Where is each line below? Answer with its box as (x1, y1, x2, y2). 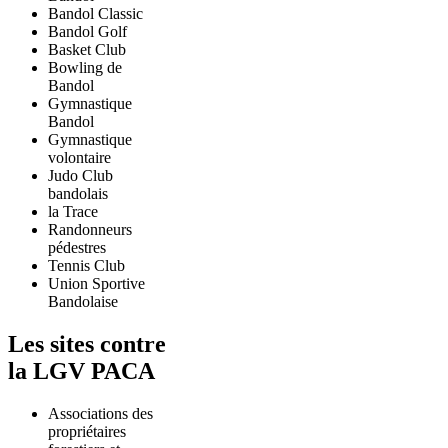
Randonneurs (48, 221, 132, 239)
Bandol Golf (48, 23, 127, 41)
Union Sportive (48, 275, 145, 293)
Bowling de (48, 59, 122, 77)
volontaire (48, 149, 111, 167)
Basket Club (48, 41, 126, 59)
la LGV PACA (8, 358, 155, 385)
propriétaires (48, 423, 126, 441)
